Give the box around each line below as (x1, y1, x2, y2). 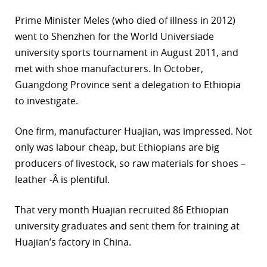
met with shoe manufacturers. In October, (15, 62, 203, 76)
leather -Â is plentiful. (15, 173, 110, 187)
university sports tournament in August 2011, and (15, 46, 238, 60)
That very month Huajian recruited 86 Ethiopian (15, 203, 229, 217)
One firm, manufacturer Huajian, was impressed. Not (15, 125, 252, 138)
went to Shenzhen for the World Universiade (15, 30, 214, 44)
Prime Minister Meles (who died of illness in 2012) (15, 14, 235, 27)
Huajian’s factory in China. (15, 235, 131, 249)
